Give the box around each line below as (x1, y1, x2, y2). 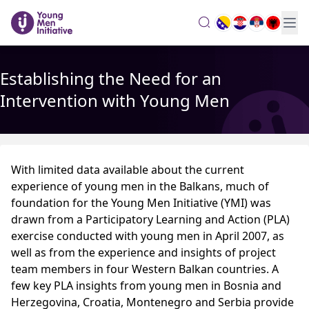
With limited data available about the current (11, 162, 244, 177)
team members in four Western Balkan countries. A (11, 261, 279, 277)
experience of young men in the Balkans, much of (11, 179, 269, 194)
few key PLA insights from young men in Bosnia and (11, 278, 281, 293)
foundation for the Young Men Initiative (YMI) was (11, 195, 271, 210)
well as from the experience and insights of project (11, 245, 276, 260)
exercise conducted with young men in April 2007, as (11, 228, 284, 243)
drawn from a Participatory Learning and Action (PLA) (11, 212, 290, 227)
